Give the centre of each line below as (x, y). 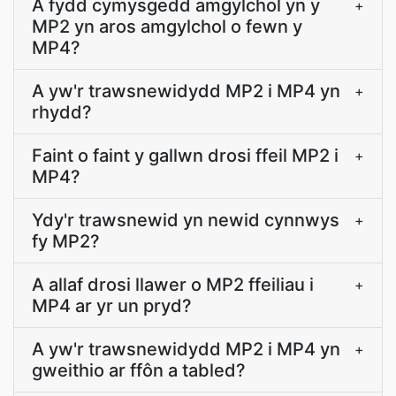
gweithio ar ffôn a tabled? (139, 370)
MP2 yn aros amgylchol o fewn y (167, 27)
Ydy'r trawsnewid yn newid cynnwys (186, 220)
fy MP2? (66, 241)
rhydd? (62, 112)
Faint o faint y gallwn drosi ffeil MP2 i (185, 156)
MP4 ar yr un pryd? (112, 306)
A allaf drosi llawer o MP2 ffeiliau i (173, 285)
